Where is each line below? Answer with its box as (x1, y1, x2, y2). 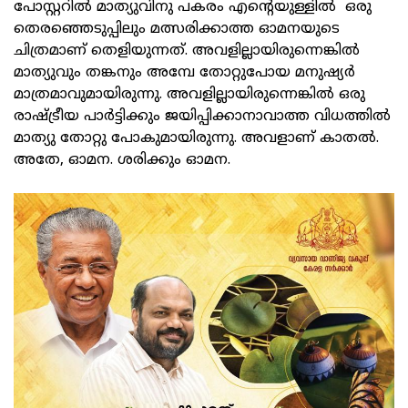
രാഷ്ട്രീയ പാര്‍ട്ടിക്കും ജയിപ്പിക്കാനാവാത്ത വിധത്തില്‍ (14, 107, 391, 126)
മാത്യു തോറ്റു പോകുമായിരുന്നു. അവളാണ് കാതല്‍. (14, 128, 379, 148)
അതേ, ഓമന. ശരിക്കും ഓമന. (14, 150, 230, 169)
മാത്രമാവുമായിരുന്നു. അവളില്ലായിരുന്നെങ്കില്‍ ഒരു (14, 85, 365, 104)
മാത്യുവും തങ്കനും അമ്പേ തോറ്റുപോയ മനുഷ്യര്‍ (14, 63, 355, 82)
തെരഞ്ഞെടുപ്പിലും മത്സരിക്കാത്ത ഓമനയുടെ (14, 19, 340, 38)
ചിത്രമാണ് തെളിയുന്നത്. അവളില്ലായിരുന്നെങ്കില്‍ (14, 41, 360, 60)
